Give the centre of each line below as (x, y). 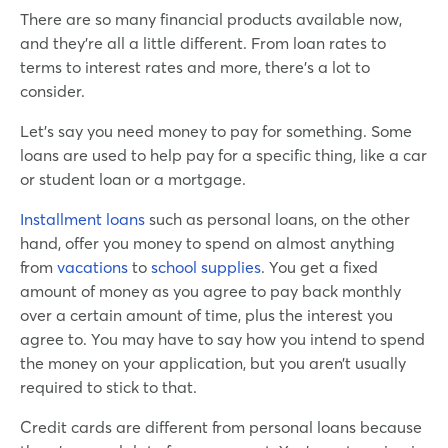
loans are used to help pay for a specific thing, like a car (223, 154)
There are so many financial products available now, (211, 18)
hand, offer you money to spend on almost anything (207, 242)
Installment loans (82, 218)
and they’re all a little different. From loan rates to (203, 42)
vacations (92, 266)
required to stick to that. (108, 386)
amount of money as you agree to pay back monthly (210, 290)
